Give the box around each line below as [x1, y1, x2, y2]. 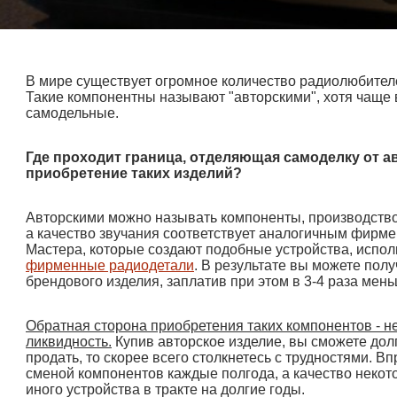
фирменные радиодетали [26, 257, 194, 273]
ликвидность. [26, 333, 112, 349]
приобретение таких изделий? [26, 165, 242, 181]
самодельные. [26, 105, 122, 121]
